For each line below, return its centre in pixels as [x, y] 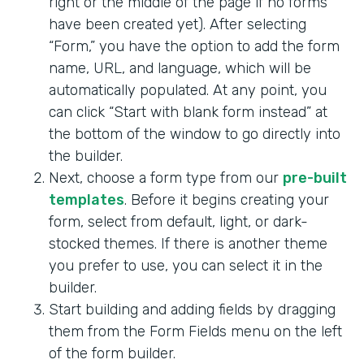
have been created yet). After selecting [178, 24]
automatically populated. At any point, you [188, 90]
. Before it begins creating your [227, 199]
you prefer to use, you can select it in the [186, 265]
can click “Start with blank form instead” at [188, 112]
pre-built [315, 178]
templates [87, 199]
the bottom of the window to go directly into [195, 134]
